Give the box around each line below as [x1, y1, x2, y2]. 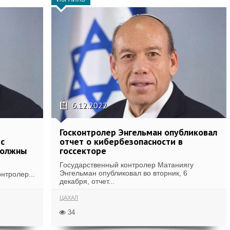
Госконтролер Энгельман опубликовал [60, 126, 217, 138]
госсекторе [60, 145, 106, 157]
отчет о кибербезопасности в [60, 136, 183, 147]
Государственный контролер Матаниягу [60, 161, 194, 169]
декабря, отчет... [60, 177, 114, 185]
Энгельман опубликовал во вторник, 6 [60, 169, 187, 177]
